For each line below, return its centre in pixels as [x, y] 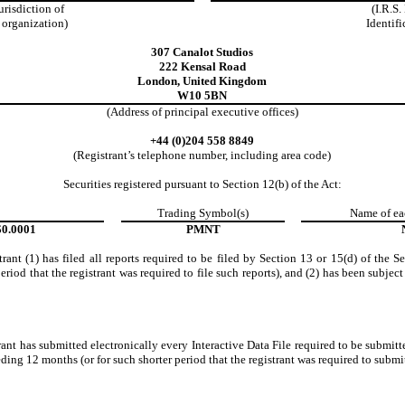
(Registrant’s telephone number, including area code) [202, 155]
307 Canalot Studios [202, 52]
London [158, 81]
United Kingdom [225, 81]
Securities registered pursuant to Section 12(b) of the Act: [202, 184]
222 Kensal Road [202, 67]
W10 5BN [202, 96]
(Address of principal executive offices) [202, 112]
